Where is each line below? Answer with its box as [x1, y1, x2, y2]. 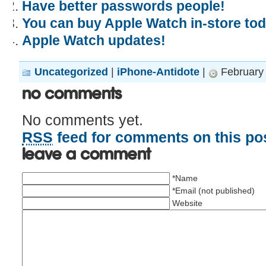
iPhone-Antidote [117, 66, 199, 78]
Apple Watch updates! [22, 33, 166, 48]
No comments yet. [22, 112, 143, 129]
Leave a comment [22, 145, 151, 164]
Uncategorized [34, 66, 108, 78]
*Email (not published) [172, 186, 255, 196]
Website [172, 198, 202, 208]
